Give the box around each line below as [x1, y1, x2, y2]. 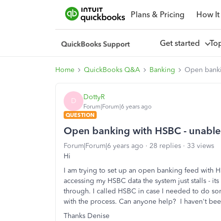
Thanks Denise [64, 212, 111, 220]
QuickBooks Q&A [84, 66, 140, 74]
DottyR [83, 92, 105, 101]
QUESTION [66, 111, 95, 118]
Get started [159, 38, 204, 48]
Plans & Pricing [130, 9, 184, 19]
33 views [187, 142, 214, 150]
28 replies [149, 142, 181, 150]
